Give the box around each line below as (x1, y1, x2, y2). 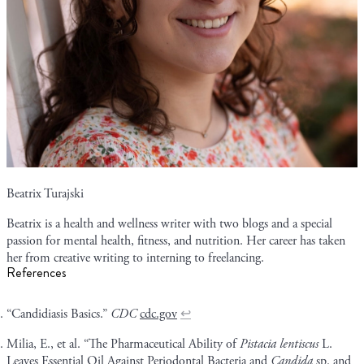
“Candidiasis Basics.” (6, 305, 110, 323)
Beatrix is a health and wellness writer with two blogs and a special (6, 214, 332, 232)
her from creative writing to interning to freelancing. (6, 249, 264, 266)
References (6, 262, 67, 282)
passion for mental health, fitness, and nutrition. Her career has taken (6, 232, 345, 249)
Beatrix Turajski (6, 184, 84, 202)
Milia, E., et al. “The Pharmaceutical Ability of (6, 335, 240, 353)
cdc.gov (140, 305, 177, 323)
